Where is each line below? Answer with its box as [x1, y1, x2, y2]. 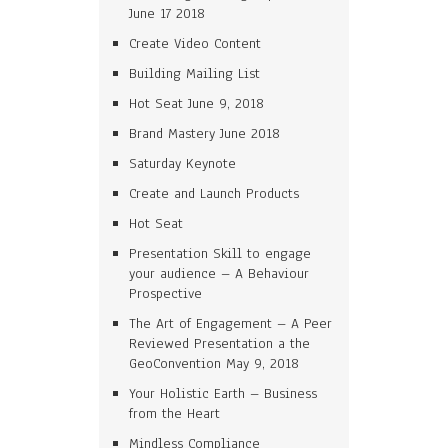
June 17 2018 [129, 4, 205, 23]
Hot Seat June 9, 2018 [129, 94, 264, 113]
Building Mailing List [129, 64, 260, 83]
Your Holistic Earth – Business [129, 384, 317, 403]
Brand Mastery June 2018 [129, 124, 280, 143]
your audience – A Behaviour [129, 264, 309, 283]
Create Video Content [129, 34, 261, 53]
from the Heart [129, 404, 220, 423]
